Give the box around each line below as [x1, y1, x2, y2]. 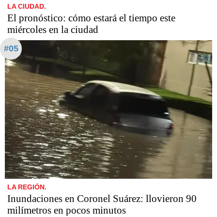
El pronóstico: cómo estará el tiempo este [7, 12, 175, 24]
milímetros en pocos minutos [7, 204, 126, 216]
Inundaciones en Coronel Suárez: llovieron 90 [7, 192, 197, 204]
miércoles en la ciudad [7, 24, 98, 36]
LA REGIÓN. [7, 183, 46, 191]
